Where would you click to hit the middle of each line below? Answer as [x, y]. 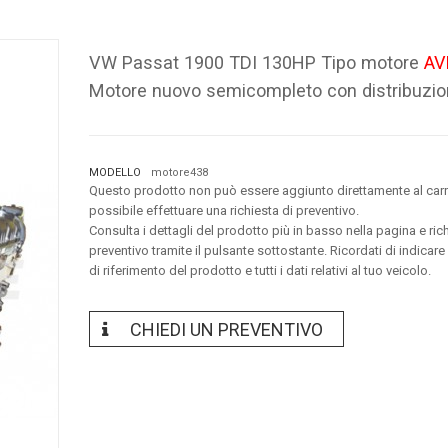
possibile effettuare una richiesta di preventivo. [224, 210]
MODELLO [115, 172]
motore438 [179, 172]
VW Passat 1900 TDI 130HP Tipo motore [254, 62]
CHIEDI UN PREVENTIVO [226, 329]
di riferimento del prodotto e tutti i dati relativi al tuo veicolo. [260, 270]
